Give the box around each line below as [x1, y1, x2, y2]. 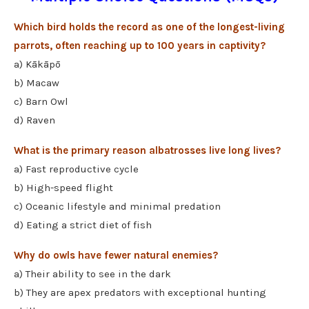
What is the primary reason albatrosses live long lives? [14, 144, 281, 157]
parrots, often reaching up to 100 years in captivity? [14, 39, 266, 52]
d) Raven [14, 114, 55, 127]
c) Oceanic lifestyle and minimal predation [14, 200, 221, 213]
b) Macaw [14, 77, 59, 90]
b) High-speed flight [14, 181, 113, 195]
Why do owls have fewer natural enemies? [14, 249, 218, 262]
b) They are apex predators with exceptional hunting [14, 286, 266, 299]
